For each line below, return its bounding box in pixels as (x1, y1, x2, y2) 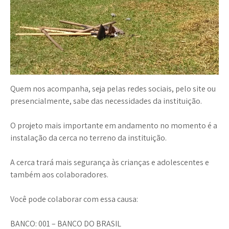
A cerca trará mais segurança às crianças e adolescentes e (10, 157, 209, 168)
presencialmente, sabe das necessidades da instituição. (10, 96, 202, 107)
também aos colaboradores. (10, 169, 108, 180)
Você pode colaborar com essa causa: (10, 194, 138, 205)
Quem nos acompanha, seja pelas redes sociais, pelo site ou (10, 83, 216, 95)
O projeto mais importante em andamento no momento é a (10, 120, 217, 131)
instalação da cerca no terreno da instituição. (10, 132, 167, 144)
